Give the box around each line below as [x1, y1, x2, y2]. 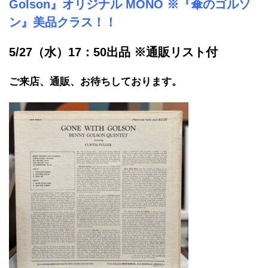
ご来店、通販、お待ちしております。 [9, 75, 182, 87]
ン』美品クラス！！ [9, 15, 117, 29]
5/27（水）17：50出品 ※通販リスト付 [9, 45, 218, 59]
